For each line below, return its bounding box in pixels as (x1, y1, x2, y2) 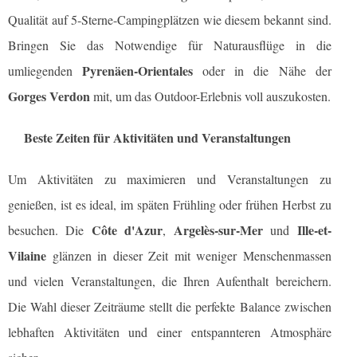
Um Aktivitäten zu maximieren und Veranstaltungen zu (8, 171, 331, 188)
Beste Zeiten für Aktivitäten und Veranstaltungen (24, 128, 291, 147)
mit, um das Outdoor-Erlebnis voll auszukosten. (90, 88, 331, 105)
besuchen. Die (8, 222, 92, 239)
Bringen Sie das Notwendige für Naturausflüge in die (8, 37, 331, 54)
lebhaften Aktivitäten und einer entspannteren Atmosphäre (8, 324, 331, 341)
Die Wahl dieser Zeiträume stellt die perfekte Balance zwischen (8, 298, 331, 316)
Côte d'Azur (91, 221, 163, 240)
